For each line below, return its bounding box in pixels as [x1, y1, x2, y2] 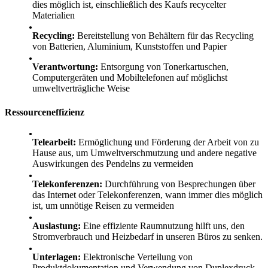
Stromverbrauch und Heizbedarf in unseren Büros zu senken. [32, 231, 263, 242]
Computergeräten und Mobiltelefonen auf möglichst [32, 72, 227, 83]
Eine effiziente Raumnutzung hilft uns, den [81, 220, 245, 231]
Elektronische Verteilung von [81, 251, 193, 262]
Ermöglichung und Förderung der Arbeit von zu [76, 136, 259, 147]
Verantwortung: [32, 62, 98, 72]
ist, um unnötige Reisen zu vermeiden [32, 200, 174, 211]
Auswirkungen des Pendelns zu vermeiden [32, 158, 193, 169]
